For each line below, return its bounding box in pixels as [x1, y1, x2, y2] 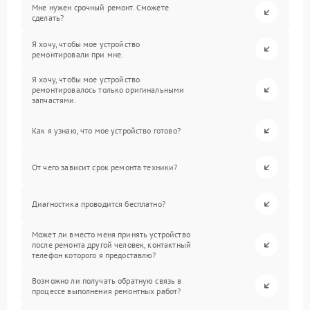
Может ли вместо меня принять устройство [32, 229, 190, 239]
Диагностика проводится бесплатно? [32, 199, 165, 209]
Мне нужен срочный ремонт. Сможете [32, 1, 169, 12]
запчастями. [32, 95, 77, 105]
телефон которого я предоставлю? [32, 250, 156, 260]
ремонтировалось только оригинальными [32, 84, 185, 95]
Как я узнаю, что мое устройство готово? [32, 125, 181, 136]
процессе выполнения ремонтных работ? [32, 285, 181, 296]
